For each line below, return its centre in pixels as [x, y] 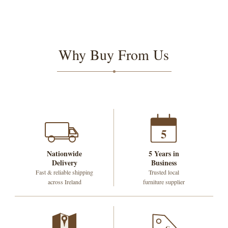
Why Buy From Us [114, 55]
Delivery [64, 163]
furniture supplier [164, 182]
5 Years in [164, 154]
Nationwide [64, 154]
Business [164, 163]
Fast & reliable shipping [64, 172]
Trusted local [164, 172]
